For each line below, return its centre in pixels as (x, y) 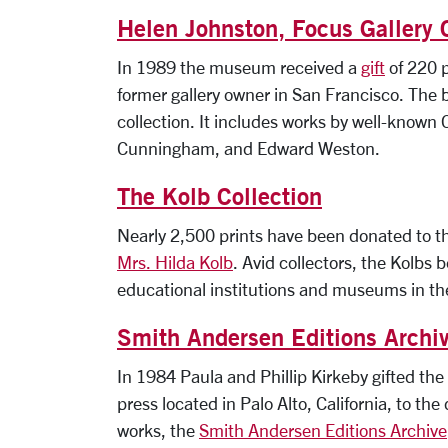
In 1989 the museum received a (239, 66)
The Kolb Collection (219, 195)
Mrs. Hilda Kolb (175, 261)
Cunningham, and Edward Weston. (248, 147)
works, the (158, 429)
